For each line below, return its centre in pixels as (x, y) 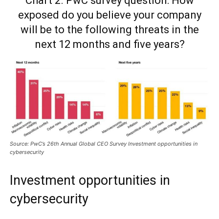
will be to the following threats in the (109, 29)
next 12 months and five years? (109, 44)
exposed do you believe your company (109, 15)
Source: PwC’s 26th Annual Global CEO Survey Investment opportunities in (104, 143)
